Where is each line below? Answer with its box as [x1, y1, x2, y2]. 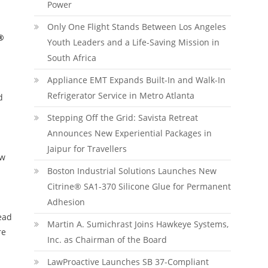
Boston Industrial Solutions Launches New [47, 165, 217, 176]
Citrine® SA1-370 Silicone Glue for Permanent [47, 181, 231, 192]
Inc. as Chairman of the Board [47, 234, 167, 245]
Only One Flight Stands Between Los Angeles [47, 21, 226, 32]
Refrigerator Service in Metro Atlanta [47, 90, 194, 101]
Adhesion [47, 196, 85, 208]
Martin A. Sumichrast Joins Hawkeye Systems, [47, 218, 229, 230]
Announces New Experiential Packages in [47, 127, 212, 139]
